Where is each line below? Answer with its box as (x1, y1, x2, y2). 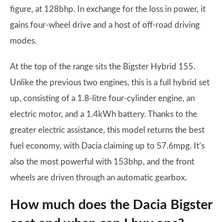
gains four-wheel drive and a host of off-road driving (10, 21, 200, 29)
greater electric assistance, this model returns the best (10, 126, 205, 134)
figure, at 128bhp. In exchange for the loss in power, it (10, 5, 206, 13)
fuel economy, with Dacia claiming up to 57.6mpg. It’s (10, 142, 205, 150)
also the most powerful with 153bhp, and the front (10, 158, 194, 166)
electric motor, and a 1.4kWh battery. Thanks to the (10, 110, 197, 118)
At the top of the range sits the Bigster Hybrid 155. (10, 62, 195, 71)
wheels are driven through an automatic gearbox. (10, 173, 187, 182)
